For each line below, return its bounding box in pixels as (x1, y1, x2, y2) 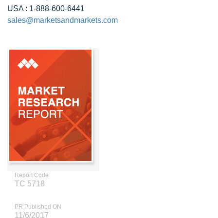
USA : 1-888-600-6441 (7, 4, 85, 13)
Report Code (15, 172, 49, 179)
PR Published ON (15, 203, 61, 210)
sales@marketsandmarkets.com (7, 16, 118, 24)
